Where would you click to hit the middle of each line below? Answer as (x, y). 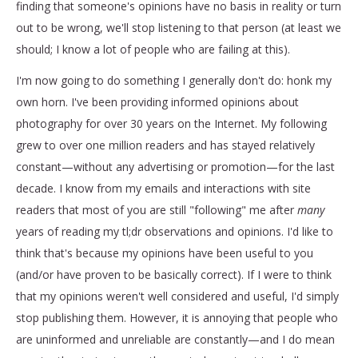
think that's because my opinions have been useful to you (165, 253)
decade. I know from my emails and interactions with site (163, 188)
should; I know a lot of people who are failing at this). (153, 49)
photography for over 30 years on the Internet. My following (171, 123)
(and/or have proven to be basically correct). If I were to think (174, 274)
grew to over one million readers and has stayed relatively (165, 145)
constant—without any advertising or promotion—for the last (175, 166)
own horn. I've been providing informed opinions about (157, 101)
